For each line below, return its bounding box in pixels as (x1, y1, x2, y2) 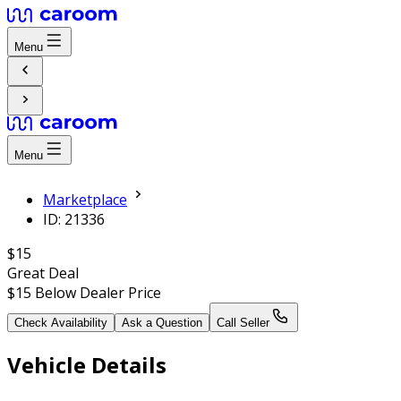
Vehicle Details (7, 350, 166, 380)
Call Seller (217, 316, 269, 330)
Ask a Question (122, 316, 202, 330)
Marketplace (43, 190, 127, 210)
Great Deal (7, 263, 79, 284)
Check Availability (14, 316, 107, 330)
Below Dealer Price (31, 283, 161, 303)
